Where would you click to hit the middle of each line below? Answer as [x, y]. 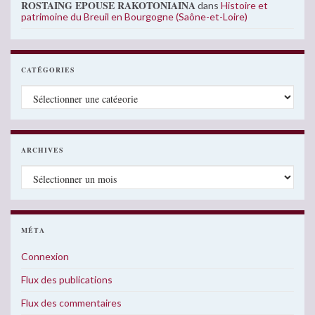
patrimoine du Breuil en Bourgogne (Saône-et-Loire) [134, 17]
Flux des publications [67, 280]
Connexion [45, 257]
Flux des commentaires [71, 303]
